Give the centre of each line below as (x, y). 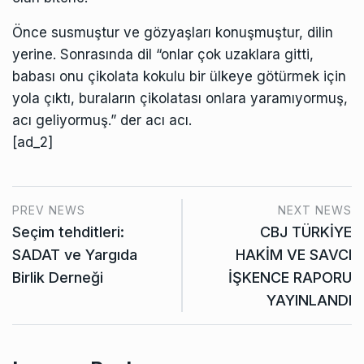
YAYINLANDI (309, 300)
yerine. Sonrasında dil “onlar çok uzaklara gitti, (163, 54)
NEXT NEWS (315, 210)
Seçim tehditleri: (68, 232)
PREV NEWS (49, 210)
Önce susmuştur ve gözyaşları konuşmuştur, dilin (173, 32)
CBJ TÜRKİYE (306, 232)
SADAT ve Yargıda (75, 254)
